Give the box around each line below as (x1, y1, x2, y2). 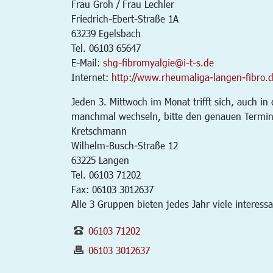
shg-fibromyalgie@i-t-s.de (103, 57, 214, 68)
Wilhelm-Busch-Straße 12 (71, 140, 178, 151)
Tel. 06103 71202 (71, 169, 141, 180)
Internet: (71, 71, 112, 83)
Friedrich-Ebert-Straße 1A (71, 13, 179, 24)
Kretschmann (71, 125, 127, 136)
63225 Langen (71, 154, 129, 166)
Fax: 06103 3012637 (71, 183, 154, 195)
